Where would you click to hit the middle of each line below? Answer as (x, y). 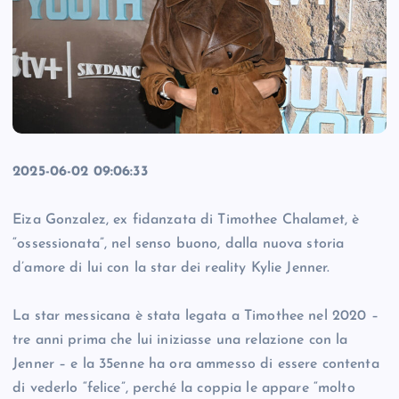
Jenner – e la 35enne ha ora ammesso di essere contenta (196, 365)
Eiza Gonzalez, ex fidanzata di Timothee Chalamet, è (186, 220)
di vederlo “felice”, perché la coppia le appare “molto (184, 389)
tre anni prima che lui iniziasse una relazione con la (180, 341)
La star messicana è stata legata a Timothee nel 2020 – (195, 317)
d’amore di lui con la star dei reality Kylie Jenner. (171, 269)
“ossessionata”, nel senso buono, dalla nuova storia (179, 244)
